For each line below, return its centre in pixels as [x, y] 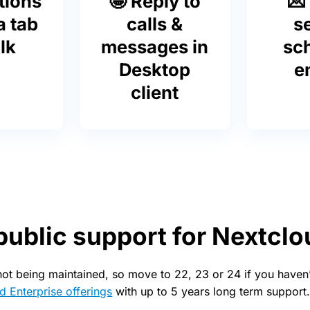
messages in [155, 47]
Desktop [155, 70]
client [155, 92]
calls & [155, 24]
